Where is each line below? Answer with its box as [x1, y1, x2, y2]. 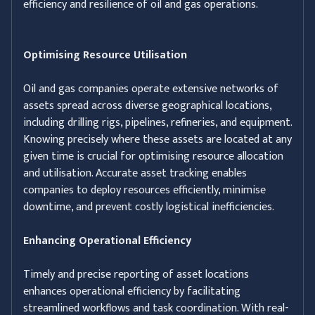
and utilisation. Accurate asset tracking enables [23, 163, 247, 183]
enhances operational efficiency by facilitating [23, 281, 240, 301]
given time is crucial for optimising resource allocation [23, 146, 283, 166]
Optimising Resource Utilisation [23, 45, 187, 65]
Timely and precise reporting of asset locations [23, 264, 249, 284]
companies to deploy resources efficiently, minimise [23, 180, 266, 200]
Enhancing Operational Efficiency [23, 231, 191, 250]
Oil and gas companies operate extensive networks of [23, 79, 278, 98]
